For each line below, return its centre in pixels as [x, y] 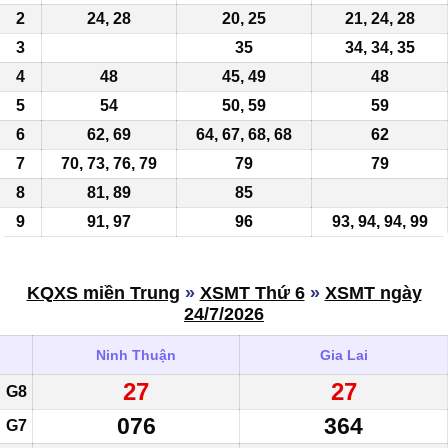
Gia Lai [343, 354]
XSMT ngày [373, 292]
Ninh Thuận [136, 354]
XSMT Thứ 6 [252, 292]
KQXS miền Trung [103, 292]
